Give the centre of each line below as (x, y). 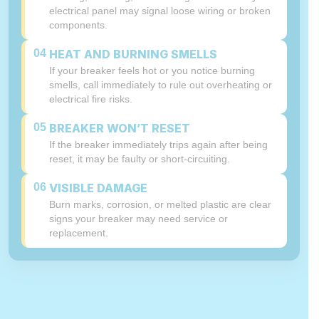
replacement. (79, 233)
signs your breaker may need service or (138, 219)
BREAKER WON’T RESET (120, 128)
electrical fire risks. (91, 99)
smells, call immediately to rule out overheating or (161, 85)
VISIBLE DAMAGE (98, 188)
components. (78, 25)
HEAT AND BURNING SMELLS (133, 54)
